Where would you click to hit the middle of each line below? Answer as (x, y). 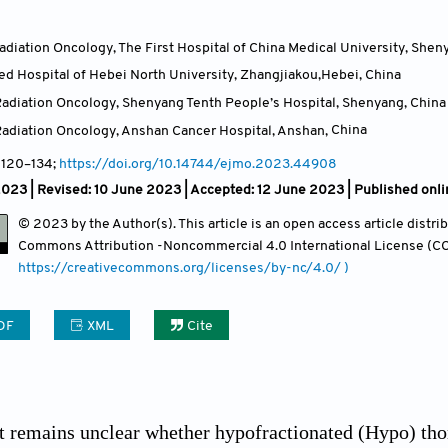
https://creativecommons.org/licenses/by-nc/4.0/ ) (183, 269)
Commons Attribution (87, 247)
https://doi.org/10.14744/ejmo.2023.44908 (198, 165)
